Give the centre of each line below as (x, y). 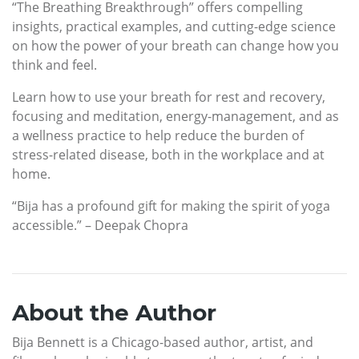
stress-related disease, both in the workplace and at (168, 154)
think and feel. (54, 65)
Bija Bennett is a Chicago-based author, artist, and (163, 342)
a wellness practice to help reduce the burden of (158, 135)
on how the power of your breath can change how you (175, 45)
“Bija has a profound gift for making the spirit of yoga (171, 206)
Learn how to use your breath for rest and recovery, (169, 97)
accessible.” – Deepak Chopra (100, 225)
